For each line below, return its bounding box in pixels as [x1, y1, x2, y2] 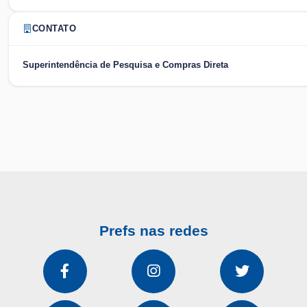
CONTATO [32, 23, 77, 34]
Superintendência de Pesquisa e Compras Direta [23, 59, 228, 70]
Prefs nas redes [99, 222, 208, 238]
